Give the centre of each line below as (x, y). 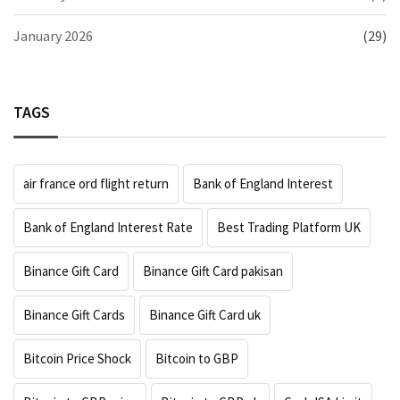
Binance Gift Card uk (205, 315)
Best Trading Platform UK (289, 228)
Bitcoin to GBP (197, 359)
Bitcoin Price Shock (77, 359)
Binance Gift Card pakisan (213, 271)
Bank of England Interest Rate (108, 228)
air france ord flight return (96, 184)
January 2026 (53, 36)
